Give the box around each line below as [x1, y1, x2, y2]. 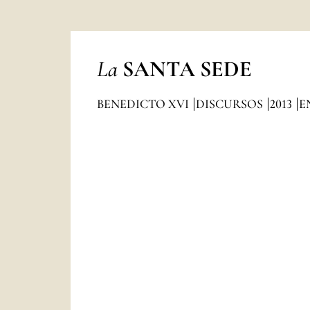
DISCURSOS [195, 96, 266, 111]
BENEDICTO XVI [96, 96, 192, 111]
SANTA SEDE [122, 55, 252, 82]
